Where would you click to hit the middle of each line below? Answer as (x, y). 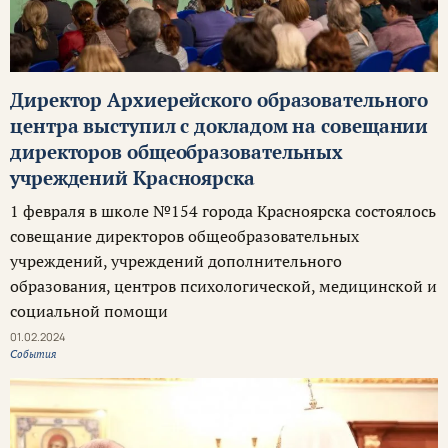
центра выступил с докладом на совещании (219, 126)
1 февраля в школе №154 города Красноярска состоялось (223, 211)
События (33, 354)
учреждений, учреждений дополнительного (176, 261)
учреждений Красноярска (132, 178)
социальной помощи (89, 311)
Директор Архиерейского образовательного (219, 100)
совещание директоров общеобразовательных (184, 236)
